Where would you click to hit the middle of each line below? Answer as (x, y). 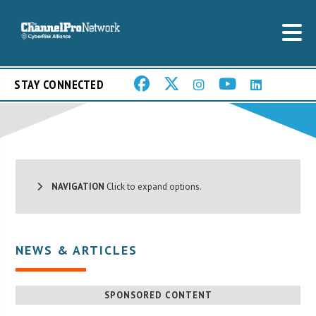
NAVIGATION (74, 186)
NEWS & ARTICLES (77, 250)
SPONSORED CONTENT (158, 295)
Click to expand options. (153, 186)
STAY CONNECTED (59, 85)
